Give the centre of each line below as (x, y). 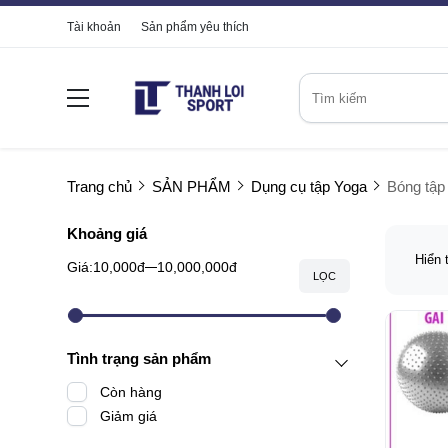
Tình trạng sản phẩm (139, 358)
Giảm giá (128, 416)
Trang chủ (99, 186)
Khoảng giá (107, 233)
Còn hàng (131, 392)
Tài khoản (94, 27)
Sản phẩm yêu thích (195, 27)
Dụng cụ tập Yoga (309, 186)
